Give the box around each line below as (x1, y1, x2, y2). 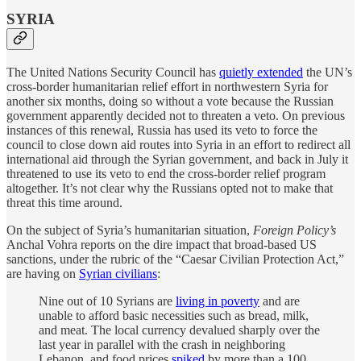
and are (259, 293, 300, 308)
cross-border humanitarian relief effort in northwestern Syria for (6, 79, 328, 93)
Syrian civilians (79, 266, 157, 280)
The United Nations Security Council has (6, 64, 219, 79)
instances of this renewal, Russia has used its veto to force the (6, 122, 317, 137)
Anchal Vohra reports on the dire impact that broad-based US (6, 237, 317, 251)
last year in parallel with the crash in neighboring (39, 337, 285, 351)
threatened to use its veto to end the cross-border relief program (6, 166, 326, 180)
